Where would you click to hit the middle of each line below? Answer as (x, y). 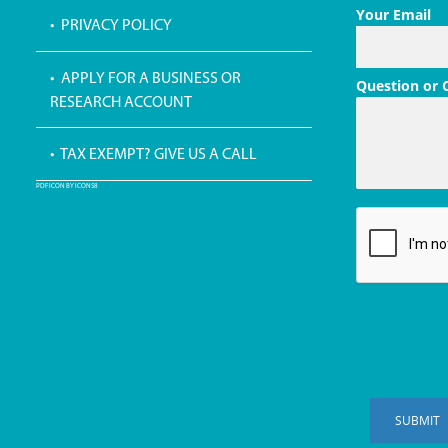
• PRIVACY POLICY (110, 25)
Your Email (393, 14)
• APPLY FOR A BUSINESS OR (145, 78)
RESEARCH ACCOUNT (120, 102)
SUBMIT (417, 420)
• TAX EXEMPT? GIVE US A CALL (153, 155)
